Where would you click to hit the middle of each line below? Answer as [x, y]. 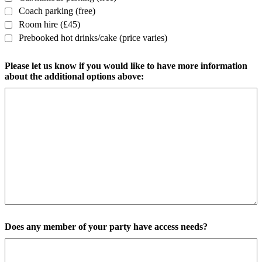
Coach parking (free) [57, 11]
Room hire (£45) [49, 25]
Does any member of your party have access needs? [106, 227]
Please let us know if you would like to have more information [126, 66]
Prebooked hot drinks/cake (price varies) [93, 38]
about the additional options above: [74, 77]
